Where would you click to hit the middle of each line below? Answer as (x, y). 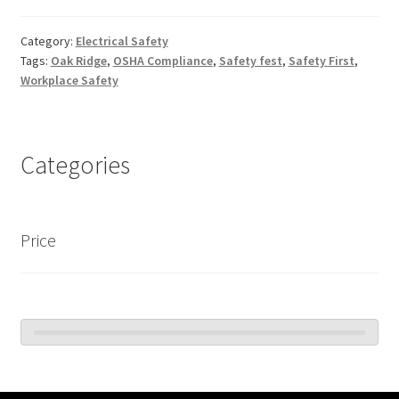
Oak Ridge (78, 61)
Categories (75, 164)
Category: (48, 41)
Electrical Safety (122, 41)
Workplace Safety (69, 81)
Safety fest (250, 61)
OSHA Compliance (163, 61)
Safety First (321, 61)
